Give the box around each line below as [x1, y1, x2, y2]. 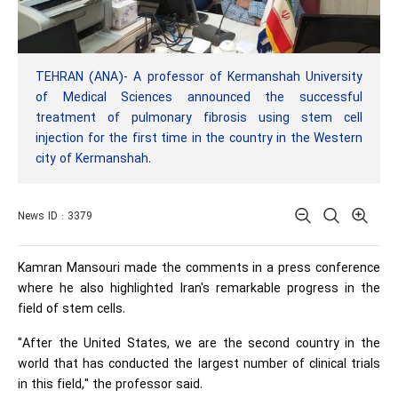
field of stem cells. [18, 299, 125, 319]
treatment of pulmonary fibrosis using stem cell [36, 108, 362, 128]
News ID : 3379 [18, 208, 92, 225]
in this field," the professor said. [18, 375, 203, 394]
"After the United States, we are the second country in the [18, 334, 380, 354]
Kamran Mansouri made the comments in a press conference [18, 259, 380, 278]
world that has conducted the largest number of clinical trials [18, 354, 380, 374]
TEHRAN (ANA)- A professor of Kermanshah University [36, 68, 362, 87]
